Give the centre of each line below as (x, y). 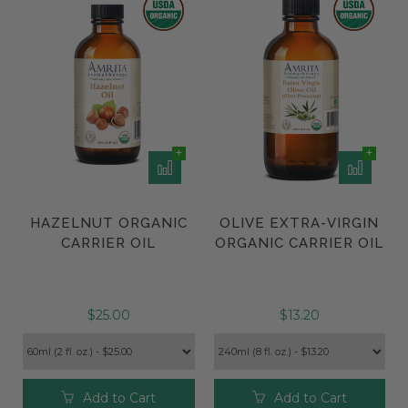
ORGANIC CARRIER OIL (300, 244)
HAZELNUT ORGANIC (108, 224)
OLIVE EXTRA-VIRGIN (300, 224)
